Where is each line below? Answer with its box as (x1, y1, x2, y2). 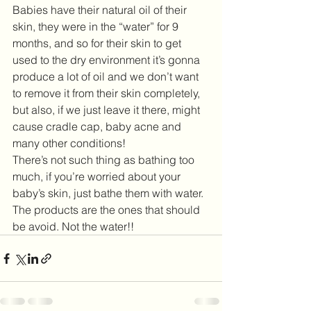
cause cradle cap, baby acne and (12, 119, 184, 133)
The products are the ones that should (12, 203, 203, 217)
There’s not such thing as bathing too (12, 153, 197, 167)
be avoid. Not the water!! (12, 219, 137, 233)
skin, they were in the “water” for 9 (12, 19, 181, 33)
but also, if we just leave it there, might (12, 103, 203, 117)
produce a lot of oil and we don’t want (12, 69, 201, 83)
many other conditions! (12, 136, 128, 150)
